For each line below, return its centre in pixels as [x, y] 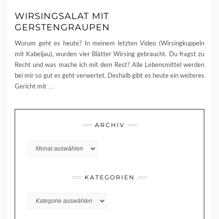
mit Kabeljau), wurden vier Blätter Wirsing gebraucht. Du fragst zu [109, 54]
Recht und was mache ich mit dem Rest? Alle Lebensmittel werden [109, 65]
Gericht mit [31, 86]
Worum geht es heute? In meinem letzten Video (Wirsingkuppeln [109, 43]
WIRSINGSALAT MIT [62, 16]
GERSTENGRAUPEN [62, 28]
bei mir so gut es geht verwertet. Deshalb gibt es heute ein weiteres [109, 76]
